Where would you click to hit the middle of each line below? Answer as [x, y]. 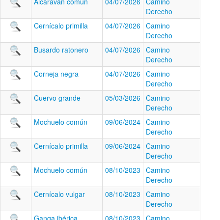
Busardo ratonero [61, 50]
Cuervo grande [57, 98]
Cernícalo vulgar [59, 194]
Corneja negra [56, 74]
